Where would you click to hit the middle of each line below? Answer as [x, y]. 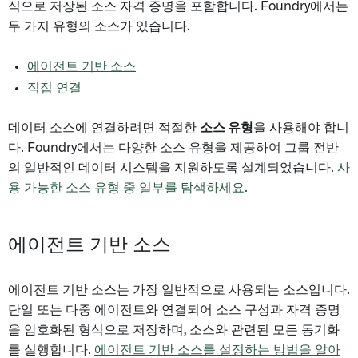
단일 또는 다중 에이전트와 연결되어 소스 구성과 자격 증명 [174, 310]
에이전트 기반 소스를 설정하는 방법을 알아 [217, 350]
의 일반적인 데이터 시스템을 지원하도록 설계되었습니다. [173, 168]
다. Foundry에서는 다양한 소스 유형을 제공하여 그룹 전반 [173, 148]
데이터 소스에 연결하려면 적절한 [104, 128]
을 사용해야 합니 [301, 128]
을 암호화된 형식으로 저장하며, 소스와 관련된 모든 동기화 [174, 330]
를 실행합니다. [51, 350]
